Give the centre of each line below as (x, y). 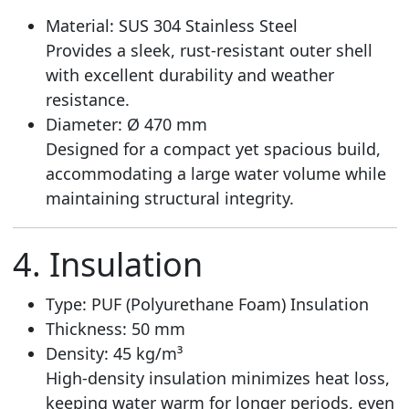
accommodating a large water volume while (215, 173)
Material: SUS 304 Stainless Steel (171, 25)
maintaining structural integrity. (169, 198)
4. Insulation (107, 264)
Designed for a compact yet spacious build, (213, 148)
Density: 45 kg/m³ (114, 353)
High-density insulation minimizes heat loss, (217, 378)
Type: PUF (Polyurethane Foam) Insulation (207, 304)
